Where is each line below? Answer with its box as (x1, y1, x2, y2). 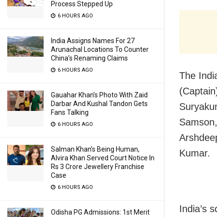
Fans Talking (51, 108, 89, 116)
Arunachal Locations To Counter (51, 46, 149, 53)
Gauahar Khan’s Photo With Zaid (51, 91, 148, 99)
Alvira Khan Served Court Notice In (51, 154, 155, 162)
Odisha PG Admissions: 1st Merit (51, 208, 150, 216)
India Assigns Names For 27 (51, 37, 135, 45)
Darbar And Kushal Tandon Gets (51, 100, 148, 108)
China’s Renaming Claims (51, 54, 128, 62)
